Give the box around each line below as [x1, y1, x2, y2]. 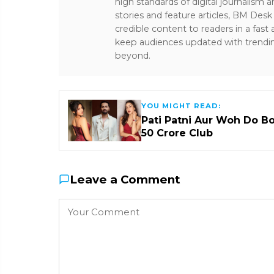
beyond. [115, 50, 150, 61]
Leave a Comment [70, 172, 180, 187]
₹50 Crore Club [141, 127, 213, 139]
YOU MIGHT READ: [141, 101, 221, 110]
